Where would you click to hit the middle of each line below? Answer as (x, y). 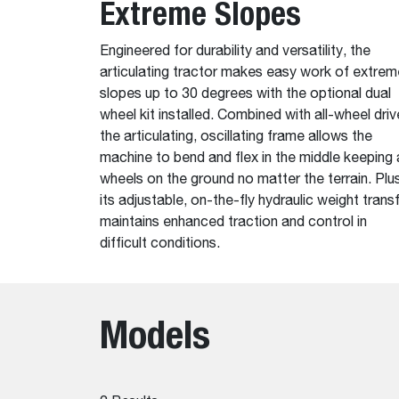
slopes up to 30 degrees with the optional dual (245, 95)
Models (155, 334)
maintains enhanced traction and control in (233, 223)
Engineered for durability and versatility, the (235, 52)
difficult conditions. (160, 244)
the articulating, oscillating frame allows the (236, 138)
